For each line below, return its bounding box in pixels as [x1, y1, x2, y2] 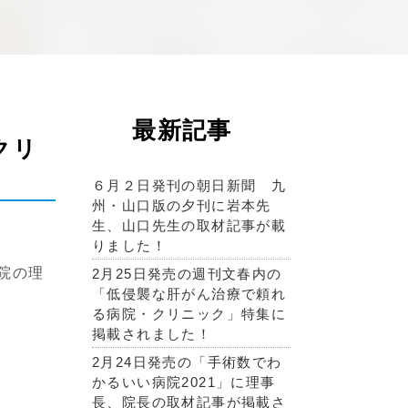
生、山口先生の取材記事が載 [92, 218, 287, 233]
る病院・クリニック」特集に [92, 306, 287, 321]
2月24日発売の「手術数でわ [92, 354, 282, 370]
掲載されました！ [92, 326, 212, 342]
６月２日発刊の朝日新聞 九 [92, 178, 287, 193]
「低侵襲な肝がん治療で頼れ [92, 286, 287, 301]
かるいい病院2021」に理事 [92, 374, 276, 390]
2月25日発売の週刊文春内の [92, 266, 282, 281]
